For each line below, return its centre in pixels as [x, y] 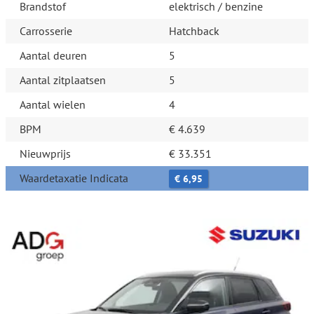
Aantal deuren [53, 56]
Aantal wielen [53, 105]
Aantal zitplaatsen [63, 80]
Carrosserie [46, 31]
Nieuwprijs [45, 154]
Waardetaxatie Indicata [74, 178]
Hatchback [194, 31]
